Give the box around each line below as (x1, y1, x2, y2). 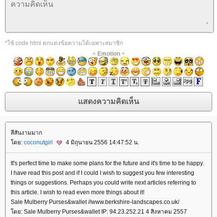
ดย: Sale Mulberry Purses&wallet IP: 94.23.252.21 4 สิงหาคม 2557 (11, 208, 187, 215)
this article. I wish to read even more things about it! (11, 188, 144, 196)
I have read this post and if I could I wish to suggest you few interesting (11, 169, 194, 176)
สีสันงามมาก (11, 129, 42, 136)
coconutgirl (24, 139, 54, 146)
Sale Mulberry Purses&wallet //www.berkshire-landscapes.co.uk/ (11, 198, 179, 205)
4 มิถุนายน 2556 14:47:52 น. (64, 139, 139, 146)
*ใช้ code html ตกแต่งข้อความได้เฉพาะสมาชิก (5, 39, 123, 46)
